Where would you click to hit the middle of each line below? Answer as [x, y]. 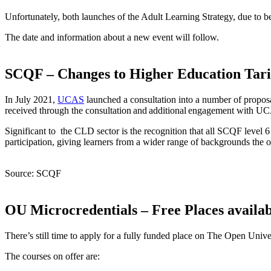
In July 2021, [31, 99]
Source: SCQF [33, 173]
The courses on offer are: [52, 256]
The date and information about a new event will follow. [114, 38]
